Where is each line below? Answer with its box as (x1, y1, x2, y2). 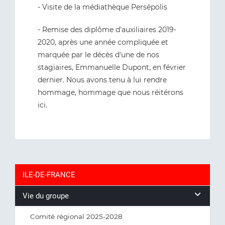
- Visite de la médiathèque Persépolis (38, 3, 167, 12)
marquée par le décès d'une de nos (38, 50, 159, 59)
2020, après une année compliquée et (38, 38, 168, 47)
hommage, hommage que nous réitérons (38, 88, 183, 97)
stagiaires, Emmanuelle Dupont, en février (38, 63, 186, 72)
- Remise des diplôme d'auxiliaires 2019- (38, 25, 176, 34)
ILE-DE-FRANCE (23, 170, 75, 179)
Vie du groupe (23, 191, 69, 200)
